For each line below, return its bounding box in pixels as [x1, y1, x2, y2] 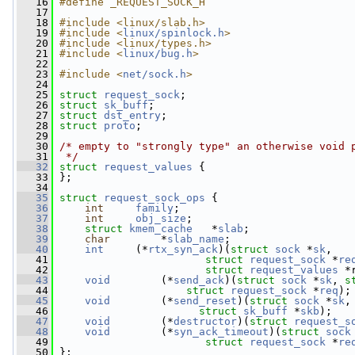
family [136, 202, 174, 214]
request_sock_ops [104, 192, 205, 204]
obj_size [136, 212, 186, 224]
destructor [174, 315, 237, 327]
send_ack [174, 274, 224, 286]
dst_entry [104, 109, 161, 121]
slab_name [167, 233, 224, 245]
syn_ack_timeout [174, 326, 269, 338]
